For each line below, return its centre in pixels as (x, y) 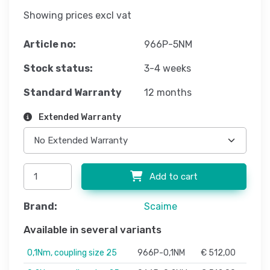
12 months (168, 93)
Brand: (40, 207)
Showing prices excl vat (77, 16)
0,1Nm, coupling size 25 (72, 253)
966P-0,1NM (161, 253)
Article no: (50, 45)
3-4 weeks (168, 69)
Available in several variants (93, 230)
